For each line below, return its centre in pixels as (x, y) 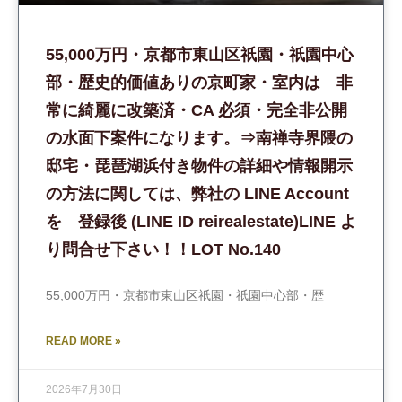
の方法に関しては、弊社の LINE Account (197, 194)
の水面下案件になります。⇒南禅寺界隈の (199, 138)
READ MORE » (83, 341)
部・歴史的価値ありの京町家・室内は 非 (199, 83)
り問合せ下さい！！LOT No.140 (163, 249)
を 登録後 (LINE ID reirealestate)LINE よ (201, 222)
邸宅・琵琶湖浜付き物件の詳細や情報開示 (199, 166)
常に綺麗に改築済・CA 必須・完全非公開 (197, 110)
